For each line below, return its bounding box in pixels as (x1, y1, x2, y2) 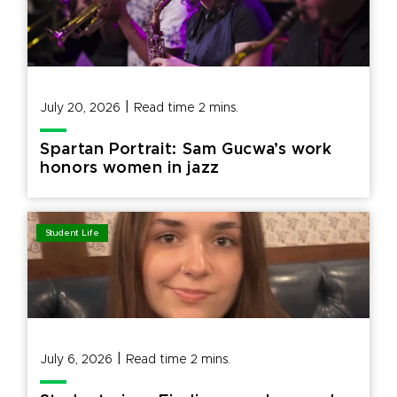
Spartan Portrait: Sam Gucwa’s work (40, 142, 332, 158)
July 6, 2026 (40, 354, 113, 366)
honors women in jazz (40, 160, 220, 176)
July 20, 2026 (40, 102, 121, 114)
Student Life (45, 229, 99, 237)
